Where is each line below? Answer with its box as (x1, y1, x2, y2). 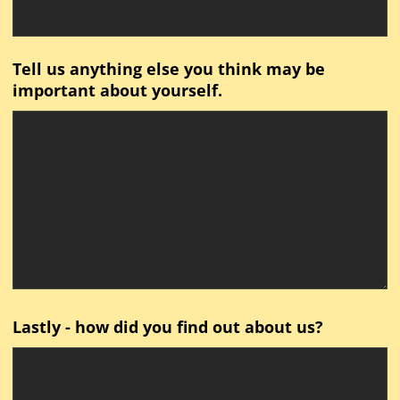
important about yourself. (12, 79, 222, 102)
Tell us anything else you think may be (12, 58, 325, 80)
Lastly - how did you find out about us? (12, 316, 323, 338)
